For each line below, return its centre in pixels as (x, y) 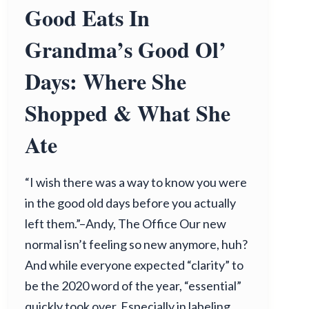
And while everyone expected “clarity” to (134, 265)
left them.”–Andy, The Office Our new (126, 223)
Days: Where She (106, 81)
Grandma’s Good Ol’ (126, 49)
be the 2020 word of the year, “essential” (133, 286)
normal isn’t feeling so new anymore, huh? (136, 244)
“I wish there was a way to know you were (136, 182)
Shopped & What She (128, 113)
